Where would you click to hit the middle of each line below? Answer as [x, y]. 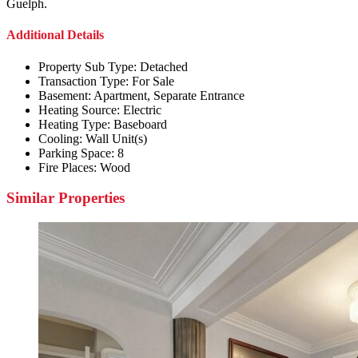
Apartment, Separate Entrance [169, 95]
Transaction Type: [84, 81]
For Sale [153, 81]
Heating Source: [79, 109]
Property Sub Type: [88, 66]
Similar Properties [66, 198]
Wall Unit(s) [116, 138]
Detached [164, 66]
